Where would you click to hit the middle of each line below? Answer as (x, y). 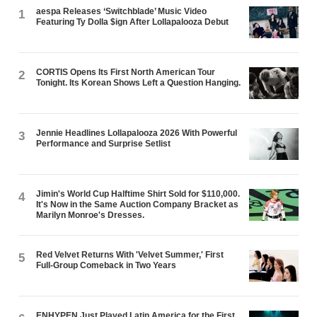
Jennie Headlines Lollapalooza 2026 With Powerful (137, 133)
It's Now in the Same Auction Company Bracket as (138, 204)
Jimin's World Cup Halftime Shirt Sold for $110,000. (138, 194)
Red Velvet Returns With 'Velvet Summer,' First (130, 254)
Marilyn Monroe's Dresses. (91, 215)
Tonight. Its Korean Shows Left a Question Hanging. (139, 82)
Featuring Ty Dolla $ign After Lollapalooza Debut (133, 22)
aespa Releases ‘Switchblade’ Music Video (122, 11)
